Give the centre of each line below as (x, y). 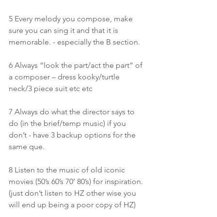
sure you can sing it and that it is (64, 30)
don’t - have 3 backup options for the (73, 135)
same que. (27, 147)
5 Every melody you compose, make (72, 19)
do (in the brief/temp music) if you (68, 123)
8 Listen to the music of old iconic (68, 170)
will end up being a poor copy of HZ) (72, 205)
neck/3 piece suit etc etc (51, 88)
